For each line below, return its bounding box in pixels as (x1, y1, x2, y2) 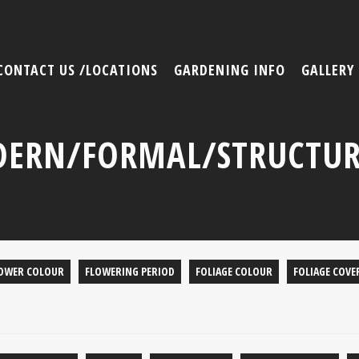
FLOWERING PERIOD (85, 264, 175, 279)
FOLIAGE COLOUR (196, 264, 272, 279)
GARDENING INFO (174, 60, 285, 79)
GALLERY (301, 60, 354, 79)
